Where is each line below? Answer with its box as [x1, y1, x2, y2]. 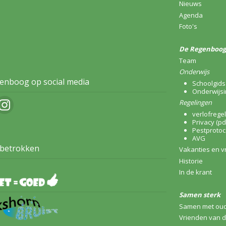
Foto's [179, 22, 197, 31]
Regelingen [179, 98, 212, 107]
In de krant [179, 167, 212, 177]
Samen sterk [179, 190, 220, 200]
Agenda [179, 10, 203, 20]
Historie [179, 156, 203, 165]
